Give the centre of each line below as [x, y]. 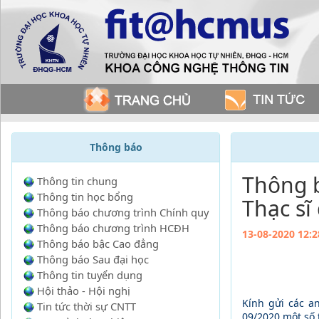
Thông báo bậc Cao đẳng [98, 244]
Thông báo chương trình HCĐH [113, 228]
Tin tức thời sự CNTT [87, 306]
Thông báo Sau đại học [93, 259]
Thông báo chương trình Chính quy [123, 212]
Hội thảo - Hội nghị [84, 291]
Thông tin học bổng [85, 197]
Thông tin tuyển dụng [90, 275]
